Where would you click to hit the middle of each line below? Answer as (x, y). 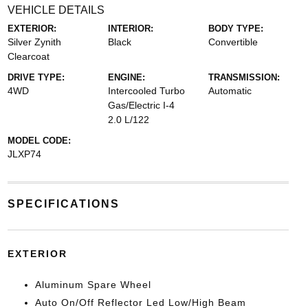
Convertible (233, 42)
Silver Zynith (34, 42)
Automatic (230, 91)
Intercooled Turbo (146, 91)
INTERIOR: (130, 29)
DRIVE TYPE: (36, 77)
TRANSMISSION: (244, 77)
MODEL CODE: (39, 141)
